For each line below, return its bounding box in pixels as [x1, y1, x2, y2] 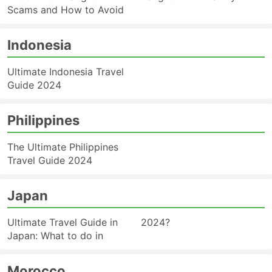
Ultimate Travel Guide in [7, 216, 118, 228]
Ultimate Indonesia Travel [7, 66, 124, 78]
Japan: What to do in [7, 229, 103, 242]
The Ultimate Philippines [7, 141, 118, 153]
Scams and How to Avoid [7, 4, 124, 16]
